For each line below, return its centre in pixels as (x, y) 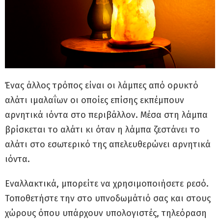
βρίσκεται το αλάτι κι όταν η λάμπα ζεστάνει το (102, 130)
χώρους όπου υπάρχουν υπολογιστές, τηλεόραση (106, 213)
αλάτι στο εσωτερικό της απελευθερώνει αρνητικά (108, 145)
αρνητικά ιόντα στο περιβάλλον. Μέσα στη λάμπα (106, 115)
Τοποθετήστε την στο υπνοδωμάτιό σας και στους (108, 199)
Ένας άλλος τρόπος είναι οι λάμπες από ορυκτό (102, 86)
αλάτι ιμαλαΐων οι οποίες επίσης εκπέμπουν (95, 100)
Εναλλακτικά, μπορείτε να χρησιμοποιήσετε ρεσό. (107, 184)
